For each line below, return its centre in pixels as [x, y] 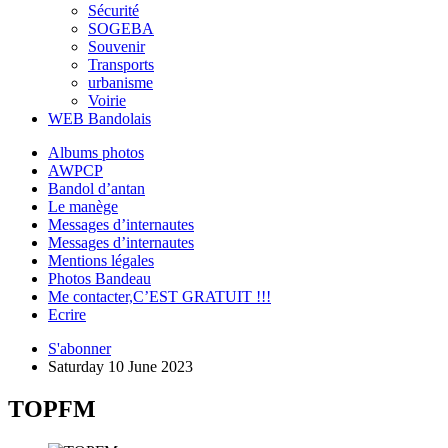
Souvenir [116, 46]
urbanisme [120, 82]
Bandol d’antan [96, 188]
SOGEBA [121, 28]
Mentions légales [101, 260]
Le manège [83, 206]
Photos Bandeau [99, 278]
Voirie [107, 100]
